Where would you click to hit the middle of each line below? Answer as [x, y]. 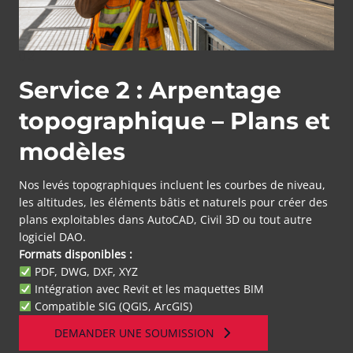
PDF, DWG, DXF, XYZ [84, 271]
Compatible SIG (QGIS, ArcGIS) [111, 306]
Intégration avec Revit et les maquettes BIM [147, 289]
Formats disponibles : [76, 254]
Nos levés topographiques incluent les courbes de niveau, [172, 185]
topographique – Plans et [175, 121]
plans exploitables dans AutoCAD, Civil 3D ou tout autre [165, 219]
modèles [72, 152]
